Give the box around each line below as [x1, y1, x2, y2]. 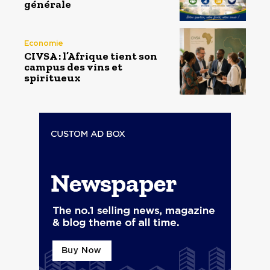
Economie [24, 38, 63, 49]
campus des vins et [24, 60, 122, 74]
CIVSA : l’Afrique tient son [24, 49, 157, 63]
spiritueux [24, 71, 81, 85]
